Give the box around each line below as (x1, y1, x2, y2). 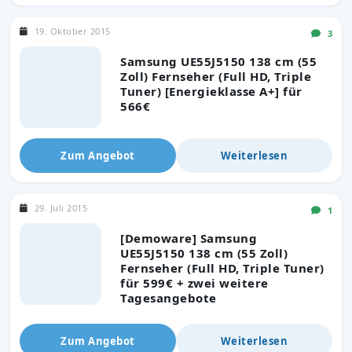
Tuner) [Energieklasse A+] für (120, 82, 302, 99)
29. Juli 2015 (34, 201, 87, 214)
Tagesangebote (120, 289, 217, 306)
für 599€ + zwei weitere (120, 274, 269, 291)
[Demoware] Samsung (120, 229, 257, 246)
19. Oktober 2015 (34, 24, 111, 37)
